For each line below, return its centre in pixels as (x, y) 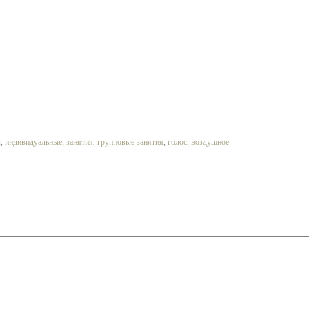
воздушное (210, 142)
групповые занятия (131, 142)
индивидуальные (34, 142)
